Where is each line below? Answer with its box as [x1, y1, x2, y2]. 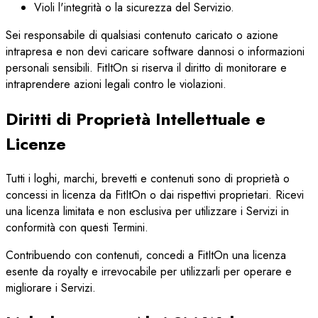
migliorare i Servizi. [6, 279, 96, 296]
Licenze [6, 131, 66, 157]
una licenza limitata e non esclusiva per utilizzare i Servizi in [6, 202, 289, 219]
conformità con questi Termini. [6, 219, 148, 236]
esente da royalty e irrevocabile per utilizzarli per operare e [6, 263, 292, 280]
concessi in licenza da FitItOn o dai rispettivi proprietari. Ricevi [6, 186, 304, 203]
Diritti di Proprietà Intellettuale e [6, 106, 265, 132]
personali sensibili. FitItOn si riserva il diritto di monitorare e [6, 60, 287, 77]
